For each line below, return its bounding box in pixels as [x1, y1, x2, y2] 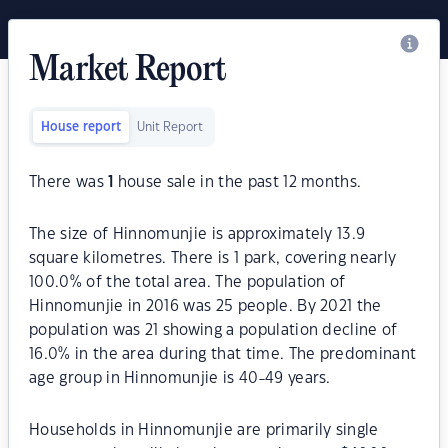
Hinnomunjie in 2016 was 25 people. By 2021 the [29, 299, 382, 314]
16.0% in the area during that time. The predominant [29, 347, 417, 362]
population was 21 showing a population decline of [29, 323, 398, 338]
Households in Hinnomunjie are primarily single [29, 423, 379, 438]
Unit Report [137, 121, 203, 133]
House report [41, 121, 121, 133]
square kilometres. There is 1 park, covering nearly [29, 251, 397, 266]
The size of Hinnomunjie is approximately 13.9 [29, 227, 366, 242]
